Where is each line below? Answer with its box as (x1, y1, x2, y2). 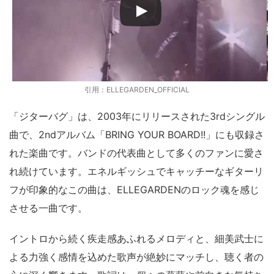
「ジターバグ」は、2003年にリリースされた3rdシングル (9, 110, 265, 123)
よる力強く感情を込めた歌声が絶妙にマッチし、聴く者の (9, 251, 264, 264)
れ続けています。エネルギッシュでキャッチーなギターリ (9, 165, 264, 178)
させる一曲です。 (9, 202, 87, 215)
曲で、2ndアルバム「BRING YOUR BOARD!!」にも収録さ (9, 128, 264, 141)
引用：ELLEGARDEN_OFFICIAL (84, 85, 190, 95)
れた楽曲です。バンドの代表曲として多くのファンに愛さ (9, 147, 264, 160)
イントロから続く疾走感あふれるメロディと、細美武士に (9, 232, 264, 245)
